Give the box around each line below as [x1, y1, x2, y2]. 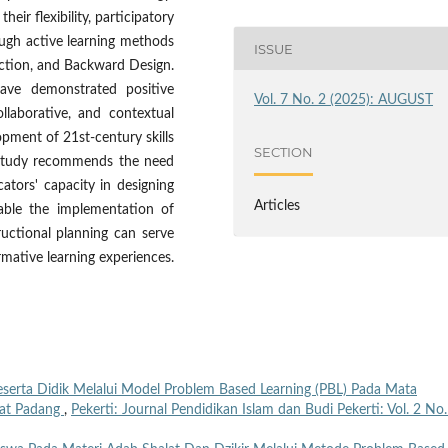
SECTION [254, 143, 314, 160]
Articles [254, 199, 301, 214]
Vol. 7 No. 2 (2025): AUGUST [254, 93, 434, 108]
